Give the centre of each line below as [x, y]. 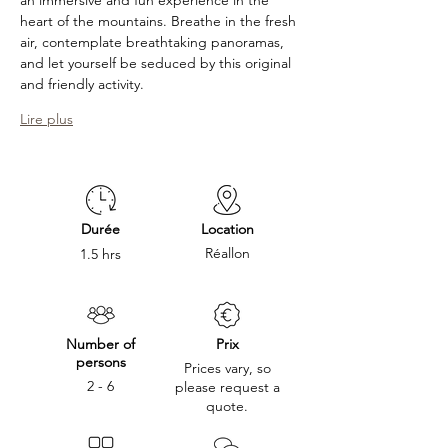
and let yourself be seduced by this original [157, 63]
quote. [227, 406]
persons [100, 362]
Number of [100, 344]
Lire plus [46, 119]
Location [227, 229]
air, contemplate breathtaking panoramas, [154, 42]
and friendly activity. [84, 84]
